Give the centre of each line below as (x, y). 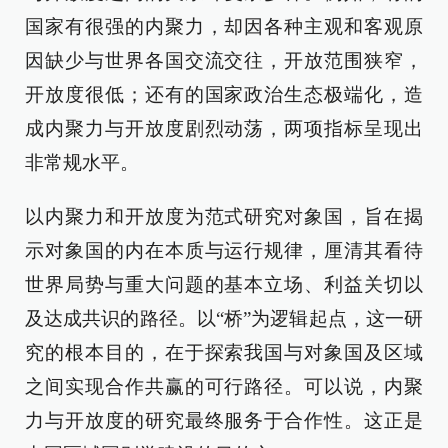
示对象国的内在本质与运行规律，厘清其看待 (224, 250)
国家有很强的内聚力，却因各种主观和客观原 (224, 26)
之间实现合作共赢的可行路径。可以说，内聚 (224, 386)
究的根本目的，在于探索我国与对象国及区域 (224, 352)
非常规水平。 (82, 162)
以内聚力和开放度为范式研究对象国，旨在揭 (224, 216)
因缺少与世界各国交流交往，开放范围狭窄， (224, 60)
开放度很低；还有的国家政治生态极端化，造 (224, 94)
